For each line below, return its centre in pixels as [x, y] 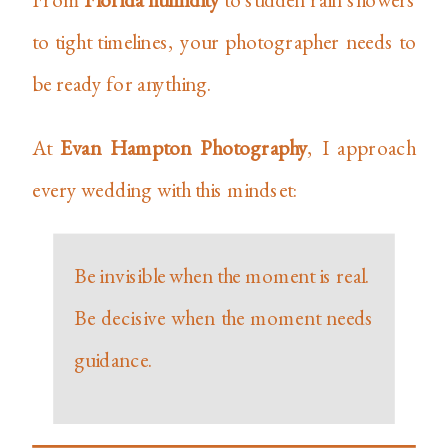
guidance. [113, 358]
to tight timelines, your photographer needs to [224, 40]
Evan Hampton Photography [184, 147]
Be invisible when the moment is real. [222, 274]
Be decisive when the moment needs [224, 316]
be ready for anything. [122, 82]
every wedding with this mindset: [164, 189]
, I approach [361, 147]
